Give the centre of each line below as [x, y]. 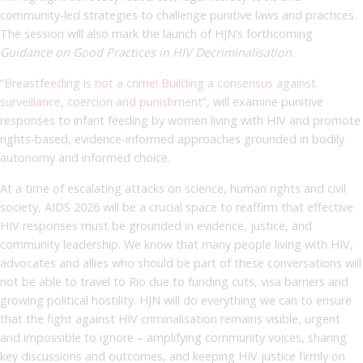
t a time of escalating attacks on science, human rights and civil [177, 188]
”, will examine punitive [263, 101]
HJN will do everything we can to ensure [246, 300]
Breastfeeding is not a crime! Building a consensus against [160, 83]
